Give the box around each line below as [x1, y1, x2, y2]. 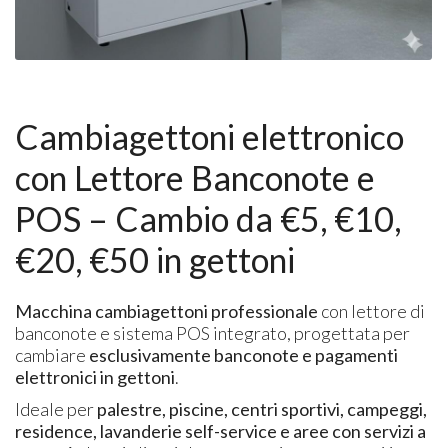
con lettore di [318, 299, 426, 322]
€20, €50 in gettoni [15, 238, 296, 280]
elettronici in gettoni [15, 365, 176, 388]
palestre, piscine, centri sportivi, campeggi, [97, 397, 428, 420]
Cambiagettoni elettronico [15, 115, 405, 157]
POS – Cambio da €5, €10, [15, 197, 402, 239]
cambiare [15, 343, 90, 366]
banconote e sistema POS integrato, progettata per [15, 321, 411, 344]
